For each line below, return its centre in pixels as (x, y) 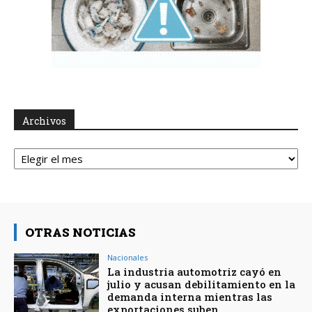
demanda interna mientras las (190, 297)
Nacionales (128, 258)
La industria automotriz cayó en (195, 272)
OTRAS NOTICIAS (80, 233)
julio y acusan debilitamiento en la (202, 284)
